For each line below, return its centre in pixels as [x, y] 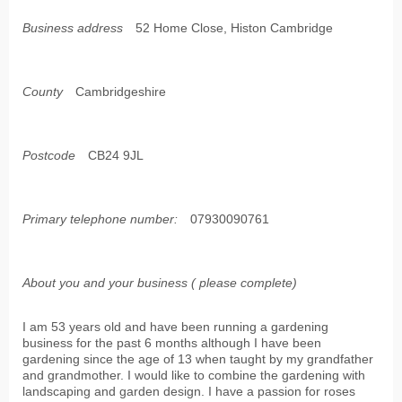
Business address [73, 28]
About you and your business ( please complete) [160, 283]
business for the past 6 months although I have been [172, 343]
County [43, 92]
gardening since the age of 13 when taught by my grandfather [198, 359]
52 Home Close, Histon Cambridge [234, 28]
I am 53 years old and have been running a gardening [175, 327]
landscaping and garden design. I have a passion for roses [189, 392]
